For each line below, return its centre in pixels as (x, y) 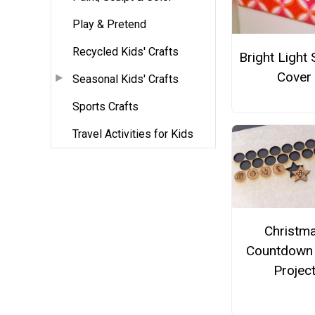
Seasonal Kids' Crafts (126, 79)
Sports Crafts (105, 106)
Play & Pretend (109, 24)
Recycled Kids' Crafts (126, 51)
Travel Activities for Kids (133, 134)
